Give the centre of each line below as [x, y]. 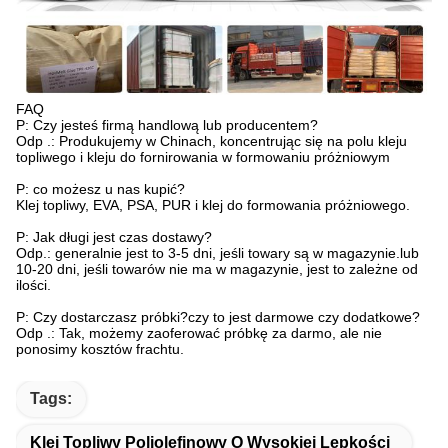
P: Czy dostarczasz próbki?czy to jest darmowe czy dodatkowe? [218, 317]
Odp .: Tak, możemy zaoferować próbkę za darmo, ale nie [199, 333]
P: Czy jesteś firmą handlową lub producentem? [167, 125]
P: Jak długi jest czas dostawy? [114, 237]
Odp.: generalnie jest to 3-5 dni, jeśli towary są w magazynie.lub [217, 253]
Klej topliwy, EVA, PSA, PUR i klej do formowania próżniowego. [213, 205]
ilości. [33, 285]
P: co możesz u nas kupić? [100, 189]
